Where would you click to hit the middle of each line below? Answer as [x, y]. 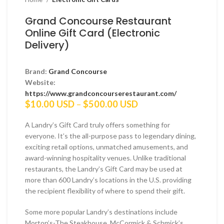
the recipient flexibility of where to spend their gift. [105, 190]
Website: [40, 82]
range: [150, 114]
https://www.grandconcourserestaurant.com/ [101, 93]
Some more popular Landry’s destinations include [101, 211]
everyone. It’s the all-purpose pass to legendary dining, [110, 135]
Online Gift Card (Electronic [92, 33]
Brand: [37, 71]
